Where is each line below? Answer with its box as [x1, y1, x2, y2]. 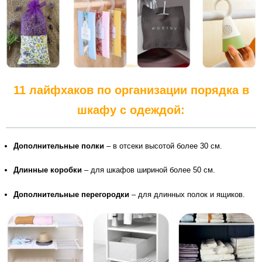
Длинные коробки [13, 166, 82, 175]
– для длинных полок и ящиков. [132, 189, 245, 199]
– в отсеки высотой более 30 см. [104, 141, 225, 150]
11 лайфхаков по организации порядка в [13, 83, 249, 96]
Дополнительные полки [13, 141, 104, 150]
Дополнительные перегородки [13, 189, 132, 199]
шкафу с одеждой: [77, 103, 185, 116]
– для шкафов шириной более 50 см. [82, 166, 215, 175]
